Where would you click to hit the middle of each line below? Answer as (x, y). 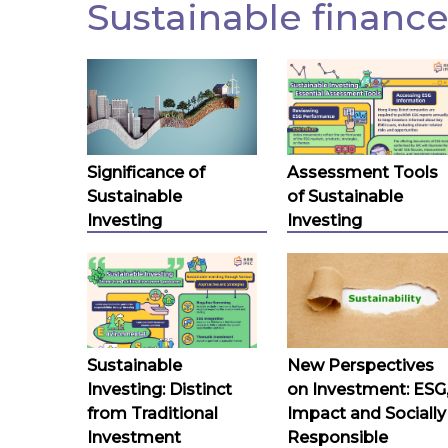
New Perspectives (360, 366)
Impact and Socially (366, 414)
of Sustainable (345, 196)
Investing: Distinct (159, 390)
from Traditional (152, 414)
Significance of (146, 172)
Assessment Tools (362, 172)
